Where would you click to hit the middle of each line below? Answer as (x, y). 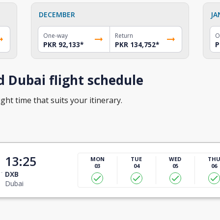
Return (124, 35)
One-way (56, 35)
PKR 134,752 (135, 44)
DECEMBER (57, 14)
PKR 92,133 (62, 44)
